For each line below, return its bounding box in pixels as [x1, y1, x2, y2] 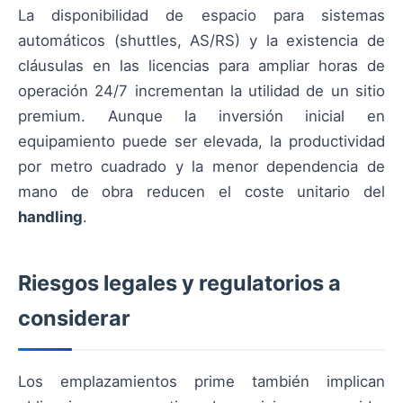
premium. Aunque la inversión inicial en [18, 107, 385, 126]
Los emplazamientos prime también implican [18, 372, 385, 391]
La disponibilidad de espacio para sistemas [18, 6, 385, 25]
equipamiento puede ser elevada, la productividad [18, 132, 385, 151]
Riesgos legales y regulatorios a [18, 270, 341, 297]
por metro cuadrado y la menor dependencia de [18, 157, 385, 176]
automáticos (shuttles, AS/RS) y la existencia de [18, 31, 385, 50]
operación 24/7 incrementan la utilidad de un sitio [18, 82, 385, 101]
